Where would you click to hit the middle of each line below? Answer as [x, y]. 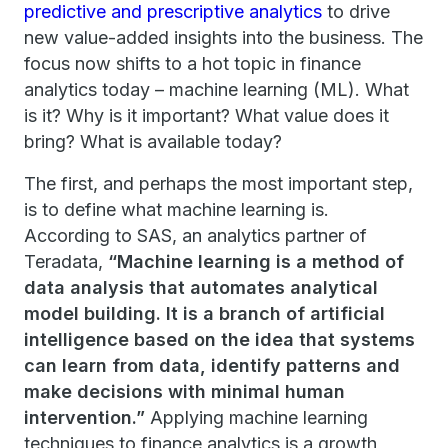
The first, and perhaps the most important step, [218, 183]
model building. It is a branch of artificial [204, 313]
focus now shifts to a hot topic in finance [192, 63]
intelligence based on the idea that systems [219, 339]
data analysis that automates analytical [201, 287]
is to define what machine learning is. [179, 209]
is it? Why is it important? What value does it [206, 115]
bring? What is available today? [153, 141]
